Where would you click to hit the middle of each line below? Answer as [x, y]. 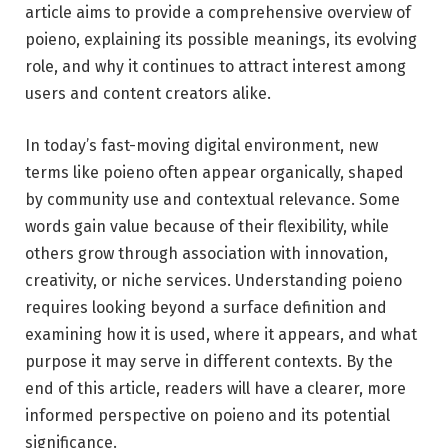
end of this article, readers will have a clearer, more [215, 388]
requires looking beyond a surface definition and [206, 307]
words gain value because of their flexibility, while [207, 226]
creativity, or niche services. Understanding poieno [213, 280]
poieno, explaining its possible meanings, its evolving [221, 40]
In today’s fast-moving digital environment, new [201, 145]
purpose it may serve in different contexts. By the [209, 361]
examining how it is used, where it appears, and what [221, 334]
